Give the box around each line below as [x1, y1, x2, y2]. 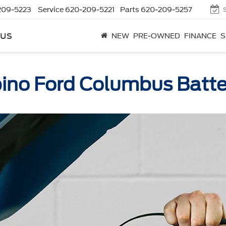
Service [38, 6, 64, 14]
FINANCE [184, 32, 216, 40]
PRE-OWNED [133, 32, 180, 40]
